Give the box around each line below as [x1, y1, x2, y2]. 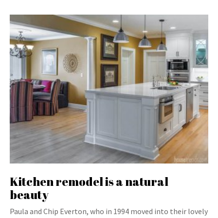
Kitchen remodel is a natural [10, 174, 168, 189]
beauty [10, 187, 49, 202]
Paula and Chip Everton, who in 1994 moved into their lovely [10, 206, 208, 216]
